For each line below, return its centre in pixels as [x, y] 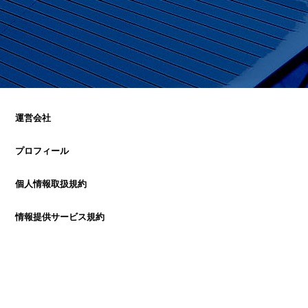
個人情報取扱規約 [51, 184]
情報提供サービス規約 [60, 217]
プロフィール [42, 151]
